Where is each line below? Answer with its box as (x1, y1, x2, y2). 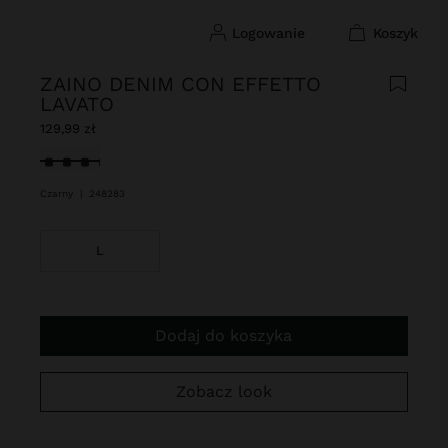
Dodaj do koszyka (167, 326, 293, 345)
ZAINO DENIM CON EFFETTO (40, 72, 321, 96)
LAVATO (40, 92, 114, 116)
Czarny (40, 188, 76, 199)
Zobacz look (185, 382, 272, 401)
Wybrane (39, 147, 107, 166)
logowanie (239, 24, 305, 41)
